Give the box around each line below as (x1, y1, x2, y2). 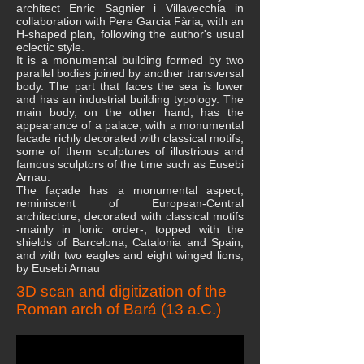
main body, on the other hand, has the (16, 106, 244, 119)
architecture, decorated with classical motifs (16, 210, 244, 223)
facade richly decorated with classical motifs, (16, 132, 244, 145)
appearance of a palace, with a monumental (16, 119, 244, 132)
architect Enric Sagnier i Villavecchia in (16, 2, 244, 15)
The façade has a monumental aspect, (16, 184, 244, 197)
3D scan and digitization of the (16, 283, 227, 300)
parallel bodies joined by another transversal (16, 67, 244, 80)
